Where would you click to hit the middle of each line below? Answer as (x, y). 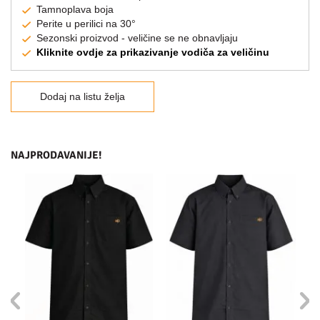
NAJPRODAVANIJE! (56, 155)
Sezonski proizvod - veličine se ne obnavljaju (137, 37)
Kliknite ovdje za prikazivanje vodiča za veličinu (153, 52)
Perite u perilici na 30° (86, 23)
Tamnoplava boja (75, 9)
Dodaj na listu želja (82, 96)
